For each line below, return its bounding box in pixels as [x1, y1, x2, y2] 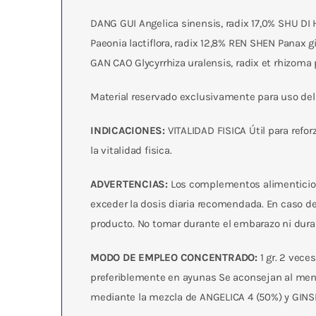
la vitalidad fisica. [90, 144, 172, 157]
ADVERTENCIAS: [90, 178, 169, 190]
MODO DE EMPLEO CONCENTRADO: [90, 251, 257, 264]
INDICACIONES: [90, 124, 166, 137]
